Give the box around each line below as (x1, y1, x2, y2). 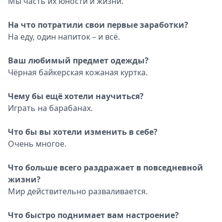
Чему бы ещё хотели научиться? (8, 91, 144, 102)
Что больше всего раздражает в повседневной (8, 162, 203, 173)
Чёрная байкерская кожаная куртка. (8, 67, 148, 78)
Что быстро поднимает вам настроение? (8, 210, 179, 221)
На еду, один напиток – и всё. (8, 31, 120, 42)
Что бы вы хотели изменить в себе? (8, 126, 158, 137)
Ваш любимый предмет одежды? (8, 55, 149, 66)
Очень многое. (8, 138, 66, 149)
